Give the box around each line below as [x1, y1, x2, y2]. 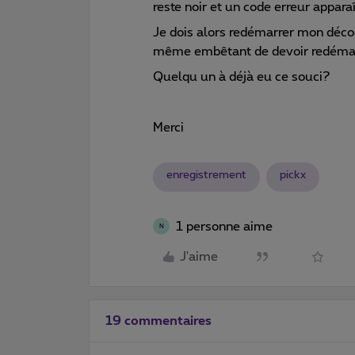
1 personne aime [176, 219, 273, 233]
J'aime [180, 250, 218, 263]
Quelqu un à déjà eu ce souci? [153, 70, 330, 83]
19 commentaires [105, 314, 212, 327]
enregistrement [166, 169, 246, 181]
